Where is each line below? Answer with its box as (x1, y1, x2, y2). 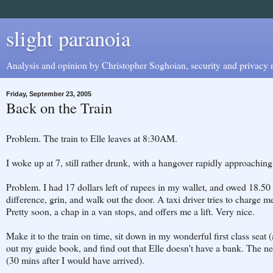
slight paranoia (6, 24, 130, 52)
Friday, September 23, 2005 (6, 90, 91, 97)
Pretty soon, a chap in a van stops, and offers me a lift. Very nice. (6, 204, 255, 218)
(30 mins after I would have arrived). (6, 253, 144, 266)
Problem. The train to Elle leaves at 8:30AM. (6, 131, 177, 144)
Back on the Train (6, 97, 112, 118)
